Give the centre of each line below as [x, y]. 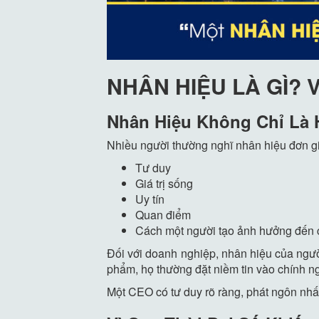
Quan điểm [163, 215]
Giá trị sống [164, 184]
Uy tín [150, 199]
